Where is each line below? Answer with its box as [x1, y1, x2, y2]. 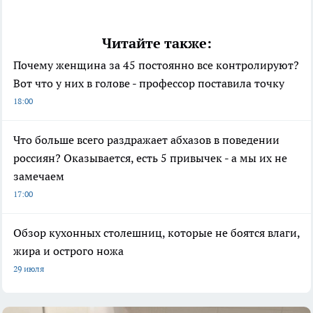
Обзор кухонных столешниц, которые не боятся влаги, [13, 225, 300, 240]
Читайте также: [101, 34, 212, 52]
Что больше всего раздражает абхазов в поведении [13, 132, 279, 147]
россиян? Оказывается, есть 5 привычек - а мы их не [13, 150, 287, 165]
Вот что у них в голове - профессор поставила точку [13, 75, 284, 90]
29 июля [13, 263, 44, 274]
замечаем [13, 168, 64, 183]
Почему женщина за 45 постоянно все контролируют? [13, 57, 299, 72]
